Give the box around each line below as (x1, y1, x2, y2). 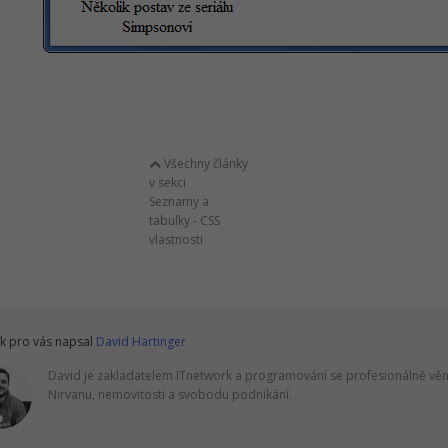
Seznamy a (149, 193, 209, 210)
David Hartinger (96, 333, 186, 350)
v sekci (149, 174, 186, 191)
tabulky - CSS (149, 212, 220, 229)
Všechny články (161, 155, 248, 172)
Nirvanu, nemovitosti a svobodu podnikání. (48, 386, 292, 403)
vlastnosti (149, 231, 203, 248)
